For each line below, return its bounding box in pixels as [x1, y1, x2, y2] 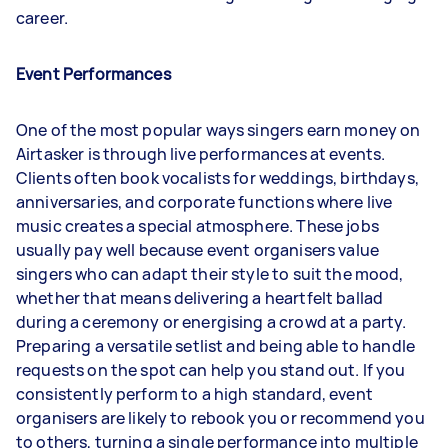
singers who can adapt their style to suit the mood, [16, 263, 404, 285]
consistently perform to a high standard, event [16, 383, 373, 405]
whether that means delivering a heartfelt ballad [16, 287, 384, 309]
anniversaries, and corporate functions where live [16, 191, 393, 213]
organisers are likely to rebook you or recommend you [16, 407, 425, 429]
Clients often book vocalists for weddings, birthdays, [16, 167, 419, 189]
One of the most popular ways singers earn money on [16, 119, 421, 141]
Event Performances [16, 63, 171, 85]
